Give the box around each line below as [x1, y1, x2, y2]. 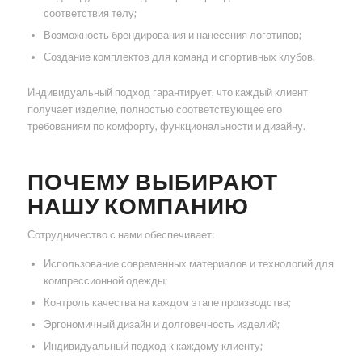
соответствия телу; [43, 6, 137, 20]
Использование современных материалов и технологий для [43, 256, 334, 270]
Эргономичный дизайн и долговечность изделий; [43, 317, 280, 330]
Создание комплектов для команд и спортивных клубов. [43, 50, 315, 64]
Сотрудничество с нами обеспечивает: [27, 228, 214, 242]
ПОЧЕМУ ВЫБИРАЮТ [27, 167, 278, 196]
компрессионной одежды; [43, 273, 167, 287]
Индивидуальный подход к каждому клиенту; [43, 339, 263, 352]
